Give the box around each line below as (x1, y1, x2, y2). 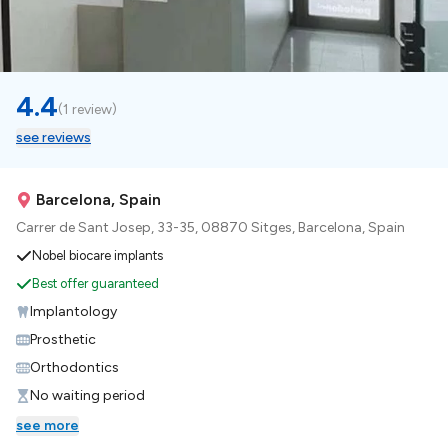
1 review (63, 100, 112, 118)
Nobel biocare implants (32, 247, 163, 263)
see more (16, 416, 79, 434)
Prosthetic (30, 330, 96, 348)
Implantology (30, 302, 117, 320)
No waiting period (30, 386, 145, 404)
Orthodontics (30, 358, 119, 376)
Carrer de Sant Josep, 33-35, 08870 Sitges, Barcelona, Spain (16, 218, 405, 236)
